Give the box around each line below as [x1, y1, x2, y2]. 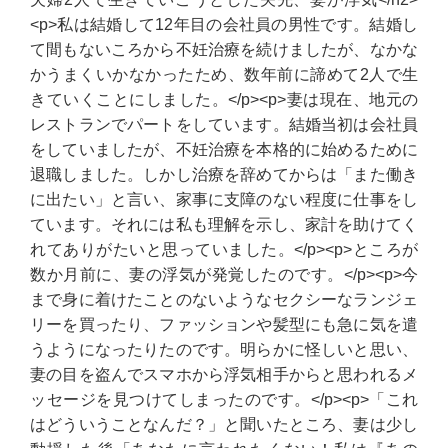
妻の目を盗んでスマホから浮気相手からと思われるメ [30, 366, 418, 383]
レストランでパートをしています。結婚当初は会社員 [30, 116, 418, 133]
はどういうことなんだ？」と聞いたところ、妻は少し [30, 416, 418, 433]
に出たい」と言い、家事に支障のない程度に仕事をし [30, 191, 418, 208]
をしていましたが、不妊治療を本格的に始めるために [30, 141, 418, 158]
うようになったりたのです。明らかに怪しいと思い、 [30, 341, 418, 358]
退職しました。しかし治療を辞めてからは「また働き [30, 166, 418, 183]
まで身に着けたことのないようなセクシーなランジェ [30, 291, 418, 308]
